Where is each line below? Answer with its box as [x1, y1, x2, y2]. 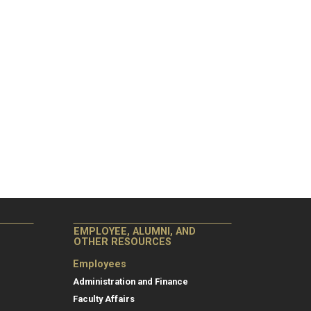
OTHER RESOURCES [74, 236, 171, 249]
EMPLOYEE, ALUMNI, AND [74, 226, 196, 238]
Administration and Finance [73, 276, 188, 287]
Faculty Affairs [73, 294, 135, 305]
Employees [73, 258, 126, 271]
